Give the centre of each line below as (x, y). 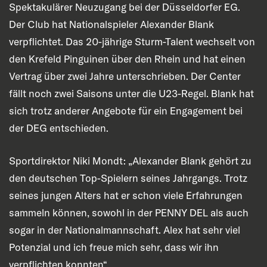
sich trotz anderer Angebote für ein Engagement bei (126, 111)
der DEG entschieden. (59, 128)
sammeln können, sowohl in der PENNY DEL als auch (129, 212)
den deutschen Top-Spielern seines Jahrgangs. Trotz (128, 178)
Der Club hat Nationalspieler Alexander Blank (111, 24)
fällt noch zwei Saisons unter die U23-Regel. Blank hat (131, 94)
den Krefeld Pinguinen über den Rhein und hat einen (127, 59)
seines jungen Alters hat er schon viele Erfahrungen (126, 195)
